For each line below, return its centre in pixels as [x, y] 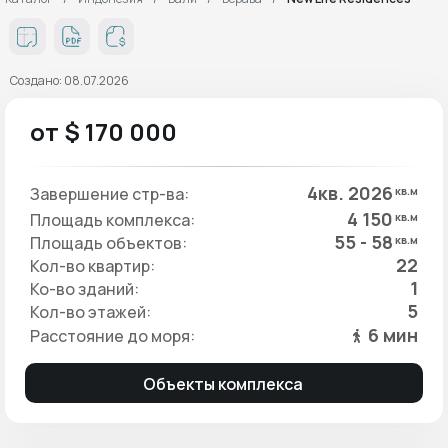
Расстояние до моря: [112, 335]
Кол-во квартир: [92, 265]
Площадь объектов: [108, 242]
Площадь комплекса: [112, 219]
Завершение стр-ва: [109, 193]
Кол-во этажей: [90, 311]
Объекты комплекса [224, 383]
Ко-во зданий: [84, 288]
